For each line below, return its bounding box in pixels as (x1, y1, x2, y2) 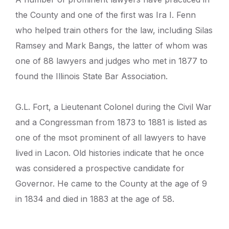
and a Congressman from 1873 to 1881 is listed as (15, 117, 207, 127)
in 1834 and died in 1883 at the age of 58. (15, 193, 174, 204)
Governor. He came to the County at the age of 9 (15, 178, 207, 189)
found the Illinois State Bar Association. (15, 71, 168, 81)
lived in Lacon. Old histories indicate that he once (15, 147, 204, 158)
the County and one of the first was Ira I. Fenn (15, 9, 196, 20)
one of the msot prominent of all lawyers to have (15, 132, 206, 143)
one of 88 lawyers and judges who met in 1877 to (15, 55, 208, 66)
